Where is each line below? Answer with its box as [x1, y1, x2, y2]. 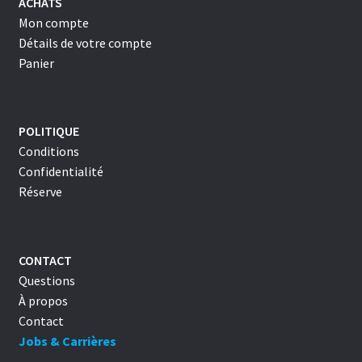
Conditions [18, 143, 79, 160]
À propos [18, 292, 68, 309]
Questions [18, 271, 75, 288]
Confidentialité [18, 163, 103, 180]
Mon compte [18, 15, 89, 32]
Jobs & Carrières [18, 332, 116, 349]
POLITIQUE [18, 123, 79, 140]
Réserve [18, 183, 62, 200]
